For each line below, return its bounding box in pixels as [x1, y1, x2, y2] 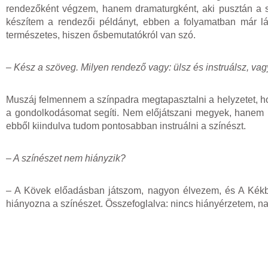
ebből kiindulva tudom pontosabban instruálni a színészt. [6, 120, 246, 131]
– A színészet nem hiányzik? [6, 153, 126, 163]
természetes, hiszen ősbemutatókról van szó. [6, 29, 196, 40]
